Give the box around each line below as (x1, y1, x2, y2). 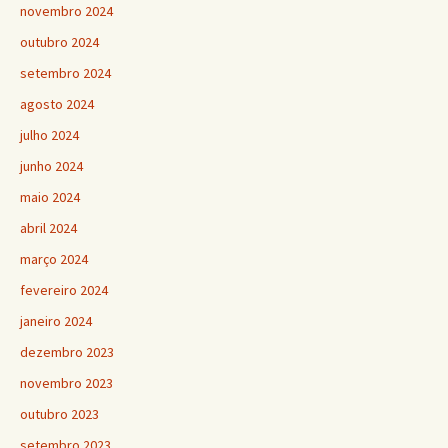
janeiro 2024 (20, 311, 92, 330)
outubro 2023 (20, 404, 99, 423)
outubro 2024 (20, 32, 99, 51)
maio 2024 (20, 187, 80, 206)
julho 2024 (20, 125, 79, 144)
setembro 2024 (20, 63, 111, 82)
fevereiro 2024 (20, 280, 108, 299)
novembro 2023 (20, 373, 113, 392)
